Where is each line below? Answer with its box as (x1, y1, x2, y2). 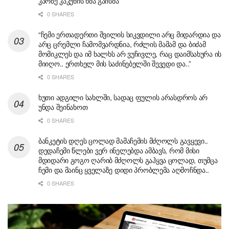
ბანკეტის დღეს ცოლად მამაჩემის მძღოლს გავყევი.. (38, 135, 209, 146)
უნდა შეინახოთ (38, 101, 88, 112)
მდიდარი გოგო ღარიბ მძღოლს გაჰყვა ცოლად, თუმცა (38, 154, 218, 165)
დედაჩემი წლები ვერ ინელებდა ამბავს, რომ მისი (38, 145, 199, 155)
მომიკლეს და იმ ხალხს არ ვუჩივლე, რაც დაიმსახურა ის (38, 48, 222, 59)
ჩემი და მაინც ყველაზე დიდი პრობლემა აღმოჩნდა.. (38, 164, 210, 175)
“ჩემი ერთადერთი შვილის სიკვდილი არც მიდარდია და (38, 29, 221, 39)
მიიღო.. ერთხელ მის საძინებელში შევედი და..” (38, 58, 191, 68)
